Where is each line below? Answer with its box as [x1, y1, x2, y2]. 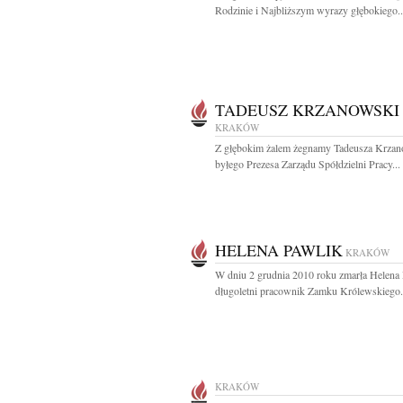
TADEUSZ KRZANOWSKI [215, 99, 399, 121]
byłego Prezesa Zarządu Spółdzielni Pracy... [215, 157, 400, 171]
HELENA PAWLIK [215, 239, 343, 261]
